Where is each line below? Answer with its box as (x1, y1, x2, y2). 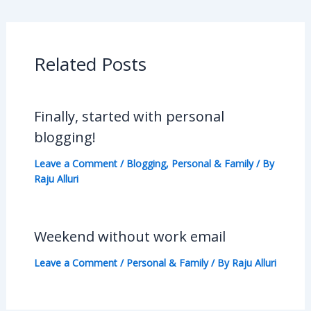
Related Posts (33, 51, 146, 76)
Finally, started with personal (33, 107, 224, 126)
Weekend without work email (33, 227, 226, 246)
